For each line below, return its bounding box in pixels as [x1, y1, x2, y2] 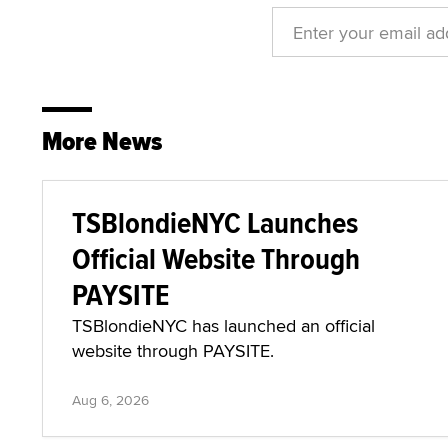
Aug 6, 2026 [72, 390, 149, 410]
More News [42, 122, 162, 161]
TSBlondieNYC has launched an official [72, 313, 375, 338]
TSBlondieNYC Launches [72, 201, 358, 244]
